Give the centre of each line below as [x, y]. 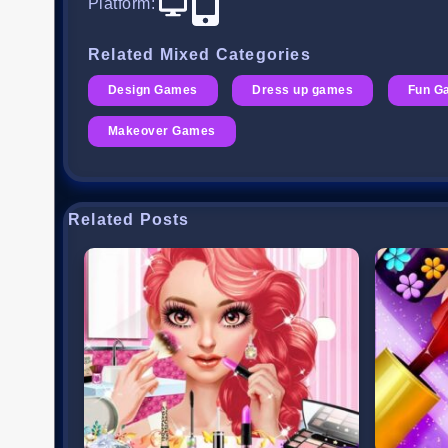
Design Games [153, 90]
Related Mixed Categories [199, 55]
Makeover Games [162, 131]
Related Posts [129, 220]
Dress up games [303, 90]
